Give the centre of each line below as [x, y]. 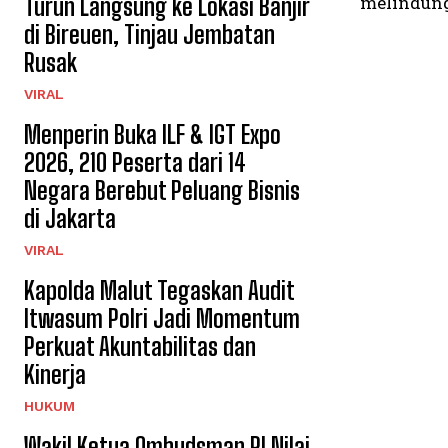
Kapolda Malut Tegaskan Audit [159, 290]
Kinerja [55, 374]
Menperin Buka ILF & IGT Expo [152, 134]
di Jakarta [70, 218]
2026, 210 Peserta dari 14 [135, 162]
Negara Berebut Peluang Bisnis [162, 190]
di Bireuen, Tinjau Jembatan [149, 34]
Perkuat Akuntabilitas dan [140, 346]
